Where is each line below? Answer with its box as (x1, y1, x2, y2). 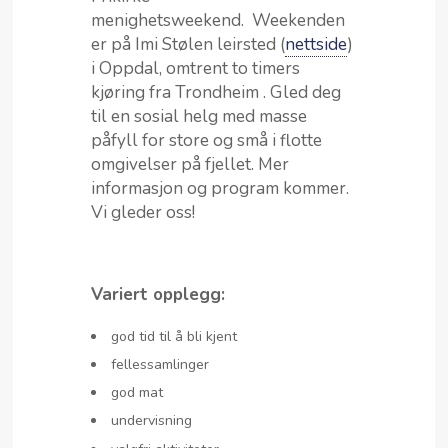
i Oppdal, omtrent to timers (91, 57, 300, 81)
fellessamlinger (111, 354, 210, 374)
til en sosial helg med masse (91, 105, 307, 129)
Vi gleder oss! (91, 201, 195, 225)
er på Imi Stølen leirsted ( (91, 33, 285, 57)
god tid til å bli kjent (111, 326, 238, 346)
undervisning (111, 411, 193, 431)
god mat (111, 383, 164, 403)
